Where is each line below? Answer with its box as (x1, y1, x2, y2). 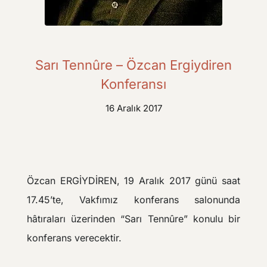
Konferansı (101, 76, 166, 92)
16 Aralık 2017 (105, 102, 162, 114)
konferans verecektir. (27, 231, 122, 244)
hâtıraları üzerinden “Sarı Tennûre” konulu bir (27, 212, 240, 225)
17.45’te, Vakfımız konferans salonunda (27, 193, 240, 206)
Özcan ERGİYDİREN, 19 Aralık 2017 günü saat (27, 174, 240, 187)
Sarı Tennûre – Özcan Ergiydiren (35, 57, 232, 73)
